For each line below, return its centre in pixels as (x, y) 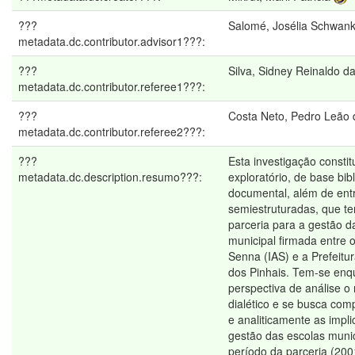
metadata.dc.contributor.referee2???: (113, 132)
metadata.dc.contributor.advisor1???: (113, 42)
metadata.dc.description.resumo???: (112, 177)
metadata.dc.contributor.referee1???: (113, 87)
